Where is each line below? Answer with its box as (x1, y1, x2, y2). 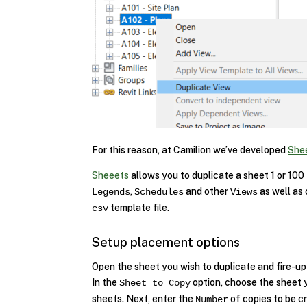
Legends (92, 186, 131, 197)
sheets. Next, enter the (92, 293, 196, 304)
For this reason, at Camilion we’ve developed (92, 144, 288, 156)
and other (184, 185, 231, 197)
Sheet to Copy (119, 277, 191, 288)
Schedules (134, 186, 184, 197)
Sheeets (92, 169, 130, 181)
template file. (108, 201, 170, 213)
